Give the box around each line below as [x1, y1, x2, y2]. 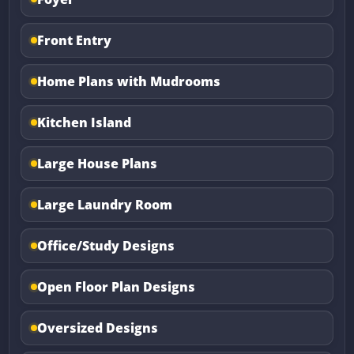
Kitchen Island [37, 113, 132, 131]
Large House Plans [37, 154, 158, 172]
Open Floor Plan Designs [37, 277, 196, 296]
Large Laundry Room [37, 195, 173, 213]
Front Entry [37, 31, 112, 49]
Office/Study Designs [37, 236, 175, 254]
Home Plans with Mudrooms [37, 72, 221, 90]
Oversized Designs [37, 318, 159, 337]
